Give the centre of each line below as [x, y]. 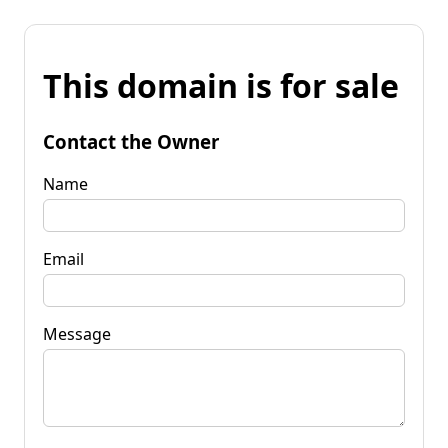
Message [77, 333]
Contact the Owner [131, 141]
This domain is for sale [221, 86]
